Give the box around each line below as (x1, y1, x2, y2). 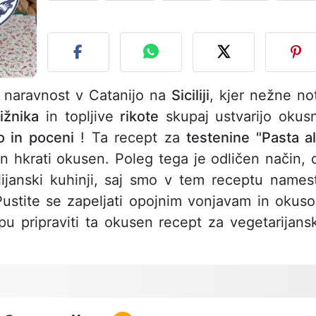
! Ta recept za (73, 129, 187, 147)
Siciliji (171, 87, 209, 104)
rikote (120, 108, 159, 126)
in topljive (39, 108, 121, 126)
